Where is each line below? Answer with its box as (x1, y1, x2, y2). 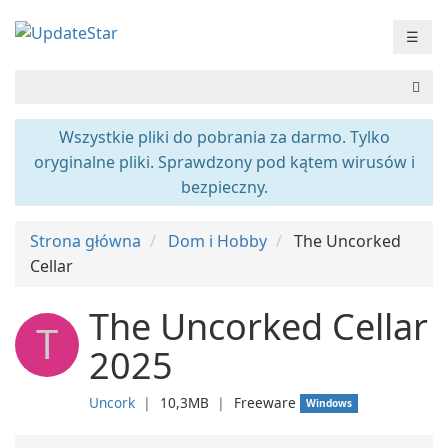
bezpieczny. (180, 176, 268, 198)
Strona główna (30, 230, 141, 252)
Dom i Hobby (168, 230, 267, 252)
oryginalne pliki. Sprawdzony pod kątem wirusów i (33, 151, 415, 173)
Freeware (234, 393, 296, 412)
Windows (306, 396, 353, 410)
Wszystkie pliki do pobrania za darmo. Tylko (58, 126, 390, 148)
